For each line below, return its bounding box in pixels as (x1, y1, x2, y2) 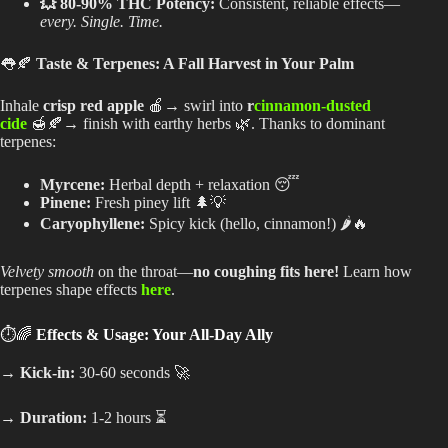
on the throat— (94, 262, 193, 280)
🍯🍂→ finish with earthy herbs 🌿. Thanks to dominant (27, 114, 385, 132)
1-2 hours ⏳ (87, 409, 167, 427)
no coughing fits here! (193, 262, 339, 280)
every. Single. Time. (40, 12, 163, 30)
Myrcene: (40, 175, 105, 193)
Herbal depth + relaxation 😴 (105, 175, 300, 193)
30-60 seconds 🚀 (75, 364, 190, 382)
